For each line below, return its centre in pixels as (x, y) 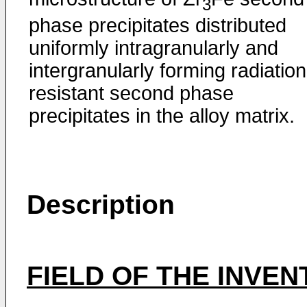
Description (101, 205)
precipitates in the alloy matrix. (162, 115)
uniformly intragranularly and (153, 48)
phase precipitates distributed (158, 25)
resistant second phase (131, 93)
